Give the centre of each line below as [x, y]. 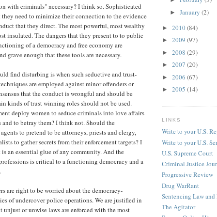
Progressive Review [187, 175]
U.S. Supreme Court [187, 153]
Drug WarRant [180, 185]
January [190, 12]
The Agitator [178, 207]
